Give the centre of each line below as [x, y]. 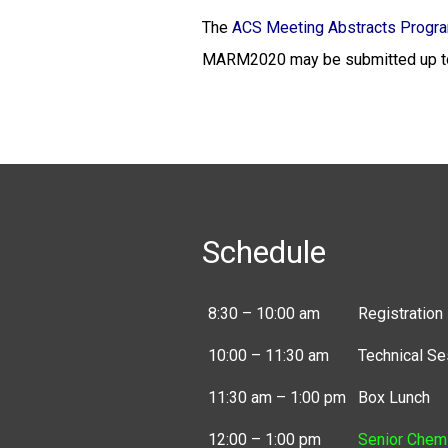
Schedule [263, 252]
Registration [401, 313]
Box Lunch [394, 397]
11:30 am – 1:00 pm [277, 397]
